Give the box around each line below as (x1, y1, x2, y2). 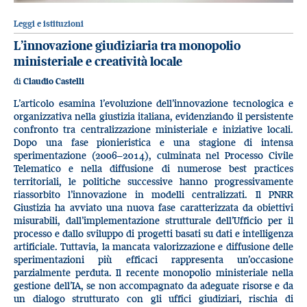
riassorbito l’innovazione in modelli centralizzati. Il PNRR (14, 187, 293, 201)
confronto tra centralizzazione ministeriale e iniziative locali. (14, 122, 293, 136)
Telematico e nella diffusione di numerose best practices (14, 161, 293, 175)
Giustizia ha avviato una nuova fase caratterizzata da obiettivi (14, 200, 293, 214)
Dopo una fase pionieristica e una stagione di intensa (14, 135, 293, 149)
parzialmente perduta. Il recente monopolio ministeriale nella (14, 265, 293, 279)
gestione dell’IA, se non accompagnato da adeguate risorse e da (14, 278, 293, 292)
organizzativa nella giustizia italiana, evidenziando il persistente (14, 109, 293, 123)
